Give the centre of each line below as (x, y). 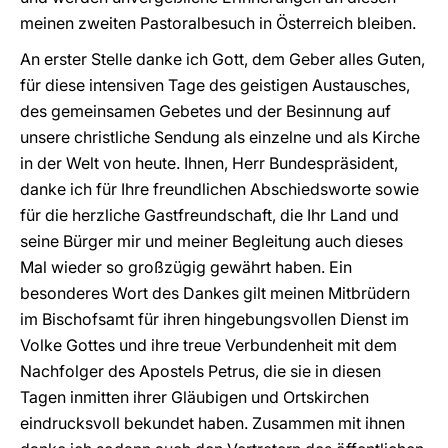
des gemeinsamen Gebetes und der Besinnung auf (205, 111)
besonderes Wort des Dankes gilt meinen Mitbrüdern (215, 293)
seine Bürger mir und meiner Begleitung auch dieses (211, 241)
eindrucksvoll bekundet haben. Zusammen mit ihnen (212, 423)
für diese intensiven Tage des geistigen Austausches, (215, 85)
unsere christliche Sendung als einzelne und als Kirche (220, 137)
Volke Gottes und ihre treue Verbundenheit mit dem (208, 345)
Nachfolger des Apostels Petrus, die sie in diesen (200, 371)
